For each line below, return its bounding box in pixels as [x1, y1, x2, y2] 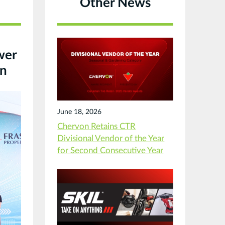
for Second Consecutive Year [57, 146, 164, 155]
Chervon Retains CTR [57, 122, 136, 131]
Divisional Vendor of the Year [57, 134, 165, 143]
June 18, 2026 [57, 108, 102, 116]
